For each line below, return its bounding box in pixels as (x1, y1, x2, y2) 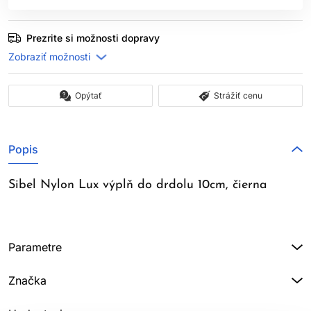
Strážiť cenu (214, 90, 262, 101)
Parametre (8, 240, 62, 254)
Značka (8, 274, 47, 287)
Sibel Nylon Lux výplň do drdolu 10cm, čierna (8, 178, 267, 192)
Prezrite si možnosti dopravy (26, 32, 160, 44)
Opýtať (74, 90, 102, 101)
